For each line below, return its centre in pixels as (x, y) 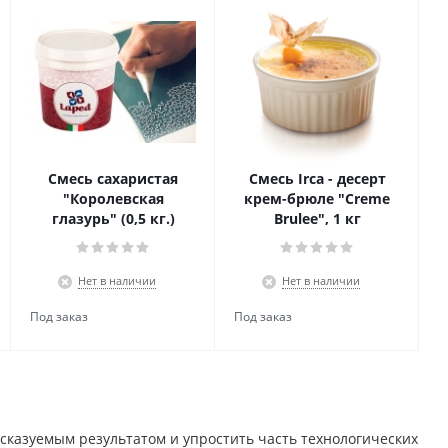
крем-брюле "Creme (317, 198)
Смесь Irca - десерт (317, 178)
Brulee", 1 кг (317, 218)
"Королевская (113, 198)
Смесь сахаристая (113, 178)
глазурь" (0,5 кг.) (113, 218)
